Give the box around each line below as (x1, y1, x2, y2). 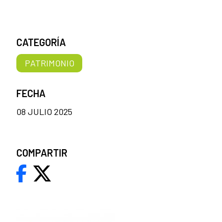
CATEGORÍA (16, 36, 66, 49)
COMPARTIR (16, 147, 67, 159)
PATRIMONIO (24, 57, 74, 69)
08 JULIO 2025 (16, 106, 72, 117)
